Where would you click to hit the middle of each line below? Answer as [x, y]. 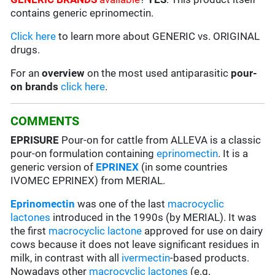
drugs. [25, 50]
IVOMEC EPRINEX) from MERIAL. [88, 181]
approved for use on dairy [203, 231]
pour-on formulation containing [84, 154]
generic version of [53, 167]
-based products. [210, 258]
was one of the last [122, 204]
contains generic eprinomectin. [82, 13]
